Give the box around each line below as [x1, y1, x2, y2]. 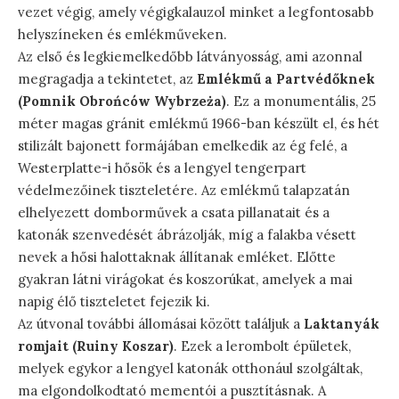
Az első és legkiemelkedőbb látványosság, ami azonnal [18, 48, 362, 66]
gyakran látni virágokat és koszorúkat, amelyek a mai [18, 271, 353, 289]
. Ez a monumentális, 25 [226, 93, 376, 110]
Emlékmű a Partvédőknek [197, 70, 375, 88]
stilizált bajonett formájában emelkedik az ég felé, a [18, 137, 347, 155]
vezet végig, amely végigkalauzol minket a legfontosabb [18, 4, 374, 21]
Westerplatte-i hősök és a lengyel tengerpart [18, 159, 306, 177]
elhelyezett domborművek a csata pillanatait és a [18, 204, 330, 222]
